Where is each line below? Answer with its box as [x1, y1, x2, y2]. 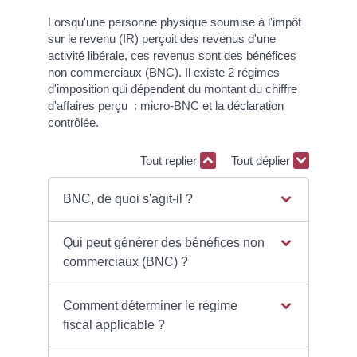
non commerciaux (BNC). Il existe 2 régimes [48, 65, 280, 80]
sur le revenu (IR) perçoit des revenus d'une [48, 32, 276, 46]
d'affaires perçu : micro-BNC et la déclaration [48, 99, 284, 113]
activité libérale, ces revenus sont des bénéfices [48, 49, 296, 63]
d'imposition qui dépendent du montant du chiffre [48, 82, 297, 96]
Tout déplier [231, 153, 293, 167]
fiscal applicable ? [63, 318, 166, 332]
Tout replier [140, 153, 200, 167]
